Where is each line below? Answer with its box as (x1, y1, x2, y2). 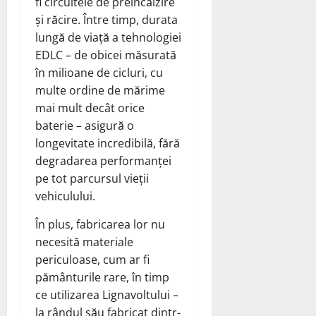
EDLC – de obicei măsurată (35, 47, 176, 63)
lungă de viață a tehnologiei (35, 29, 181, 45)
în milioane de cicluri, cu (35, 64, 163, 80)
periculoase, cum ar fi (35, 251, 150, 267)
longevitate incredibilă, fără (35, 135, 180, 151)
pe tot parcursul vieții (35, 170, 149, 186)
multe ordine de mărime (35, 82, 165, 98)
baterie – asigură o (35, 117, 134, 133)
